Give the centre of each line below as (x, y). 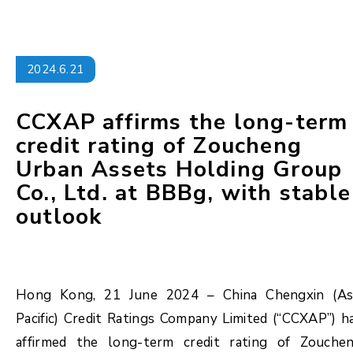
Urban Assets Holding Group (179, 169)
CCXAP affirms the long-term (182, 122)
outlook (59, 217)
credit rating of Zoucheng (159, 146)
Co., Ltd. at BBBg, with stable (184, 193)
